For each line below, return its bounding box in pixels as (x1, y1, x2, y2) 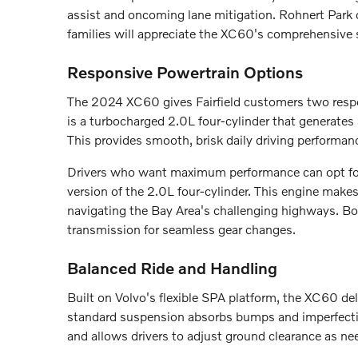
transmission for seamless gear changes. (67, 221, 296, 237)
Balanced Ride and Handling (67, 258, 277, 277)
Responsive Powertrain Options (67, 62, 303, 82)
